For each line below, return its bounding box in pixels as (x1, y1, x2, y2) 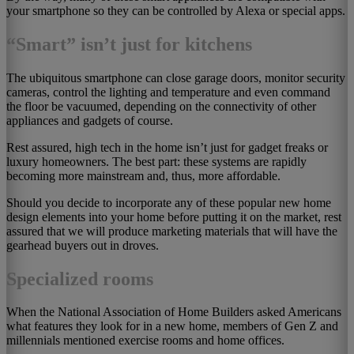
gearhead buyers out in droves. (6, 238, 159, 252)
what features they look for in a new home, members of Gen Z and (6, 319, 338, 333)
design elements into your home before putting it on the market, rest (6, 209, 341, 224)
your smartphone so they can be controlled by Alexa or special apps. (6, 3, 345, 17)
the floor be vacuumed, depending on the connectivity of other (6, 99, 316, 113)
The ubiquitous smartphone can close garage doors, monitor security (6, 70, 345, 85)
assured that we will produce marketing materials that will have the (6, 224, 337, 238)
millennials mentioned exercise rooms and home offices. (6, 333, 284, 348)
